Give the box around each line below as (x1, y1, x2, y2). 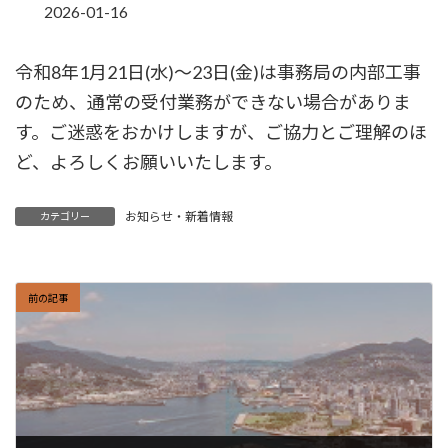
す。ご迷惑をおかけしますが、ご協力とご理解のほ (15, 121, 427, 143)
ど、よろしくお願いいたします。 (15, 151, 282, 173)
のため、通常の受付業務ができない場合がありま (15, 91, 411, 113)
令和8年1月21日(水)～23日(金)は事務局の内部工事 (15, 61, 421, 83)
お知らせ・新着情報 (125, 209, 233, 224)
